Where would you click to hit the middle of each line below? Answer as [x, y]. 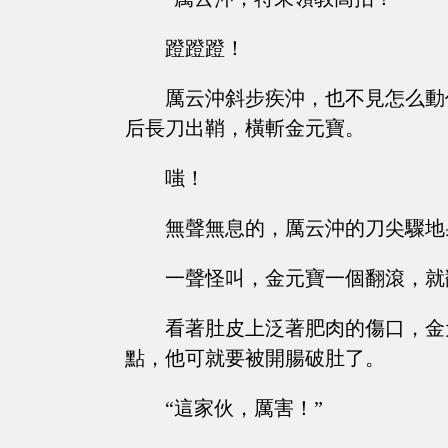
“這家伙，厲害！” [244, 408]
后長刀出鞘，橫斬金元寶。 [245, 128]
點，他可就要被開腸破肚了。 [255, 358]
